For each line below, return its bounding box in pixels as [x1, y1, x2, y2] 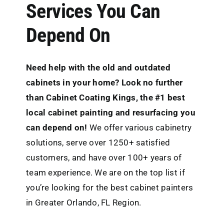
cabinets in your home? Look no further [26, 77, 183, 88]
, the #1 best [135, 92, 185, 103]
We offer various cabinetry [87, 122, 192, 133]
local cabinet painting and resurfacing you [26, 107, 195, 118]
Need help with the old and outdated [26, 62, 170, 73]
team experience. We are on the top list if [26, 167, 185, 178]
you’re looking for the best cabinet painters [26, 182, 193, 193]
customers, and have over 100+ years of [26, 152, 182, 163]
